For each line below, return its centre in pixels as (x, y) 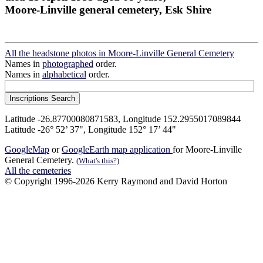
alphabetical (64, 75)
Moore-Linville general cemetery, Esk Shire (108, 9)
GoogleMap (27, 150)
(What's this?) (98, 161)
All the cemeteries (38, 171)
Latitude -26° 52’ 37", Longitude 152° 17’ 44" (90, 130)
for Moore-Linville (207, 150)
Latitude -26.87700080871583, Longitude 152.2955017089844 (123, 119)
